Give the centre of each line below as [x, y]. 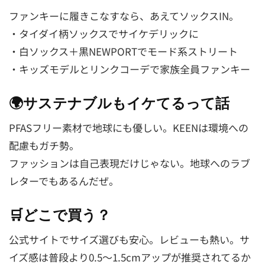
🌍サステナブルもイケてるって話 [119, 104]
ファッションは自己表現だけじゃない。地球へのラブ [130, 163]
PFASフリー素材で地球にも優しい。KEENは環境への [129, 128]
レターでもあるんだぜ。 [64, 181]
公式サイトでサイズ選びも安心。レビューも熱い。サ [129, 239]
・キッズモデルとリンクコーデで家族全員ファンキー [130, 69]
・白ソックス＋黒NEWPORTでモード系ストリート [123, 51]
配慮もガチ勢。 [44, 146]
